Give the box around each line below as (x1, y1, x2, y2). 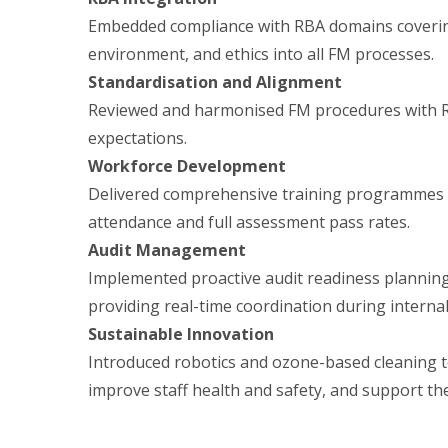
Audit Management (88, 238, 246, 261)
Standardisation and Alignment (88, 70, 342, 93)
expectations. (88, 126, 187, 149)
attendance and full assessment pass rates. (88, 210, 410, 233)
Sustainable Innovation (88, 322, 274, 345)
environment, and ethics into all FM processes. (88, 42, 434, 65)
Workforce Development (88, 154, 286, 177)
